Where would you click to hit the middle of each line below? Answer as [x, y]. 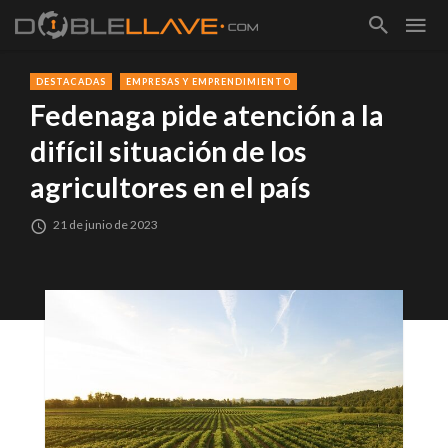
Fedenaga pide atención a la [207, 115]
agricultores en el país [170, 187]
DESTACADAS [71, 81]
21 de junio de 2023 [106, 225]
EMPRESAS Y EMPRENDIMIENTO [208, 81]
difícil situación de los [168, 151]
